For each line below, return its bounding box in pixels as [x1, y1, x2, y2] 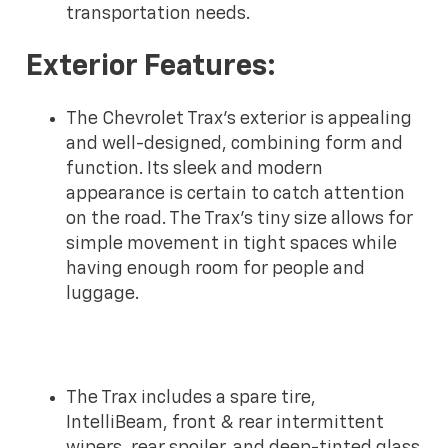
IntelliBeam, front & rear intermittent [66, 414, 385, 433]
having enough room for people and [66, 260, 366, 279]
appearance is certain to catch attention [66, 185, 406, 204]
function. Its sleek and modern [66, 160, 324, 179]
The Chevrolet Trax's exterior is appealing [66, 110, 413, 129]
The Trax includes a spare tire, [66, 389, 317, 408]
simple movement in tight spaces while [66, 235, 398, 254]
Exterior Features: [26, 52, 277, 82]
